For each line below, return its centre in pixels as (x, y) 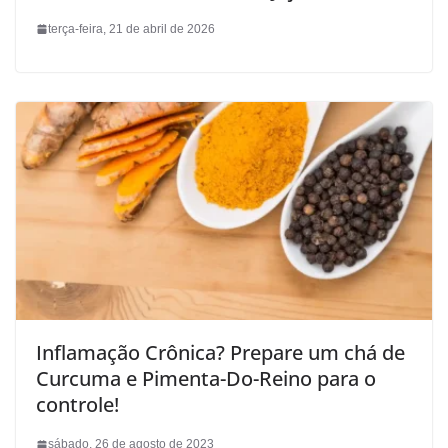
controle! (77, 405)
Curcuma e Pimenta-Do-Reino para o (206, 379)
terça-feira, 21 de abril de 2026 (131, 28)
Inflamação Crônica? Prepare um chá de (220, 353)
